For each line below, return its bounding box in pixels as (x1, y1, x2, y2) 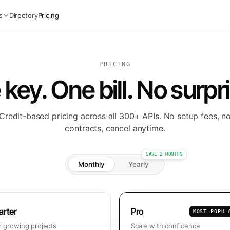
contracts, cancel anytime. (65, 123, 165, 133)
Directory (9, 11, 38, 20)
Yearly (128, 160, 149, 168)
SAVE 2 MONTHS (146, 151, 182, 157)
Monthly (78, 160, 105, 168)
